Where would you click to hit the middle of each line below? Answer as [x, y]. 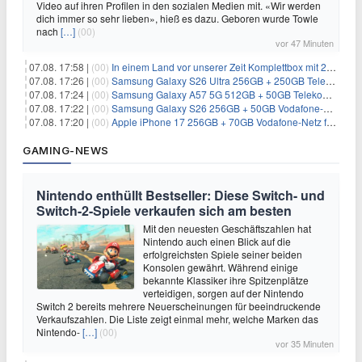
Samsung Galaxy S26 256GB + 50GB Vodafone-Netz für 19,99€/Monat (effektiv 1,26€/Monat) [217, 107]
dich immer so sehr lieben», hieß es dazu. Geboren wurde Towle [177, 18]
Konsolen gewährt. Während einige [221, 267]
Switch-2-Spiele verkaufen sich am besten [164, 210]
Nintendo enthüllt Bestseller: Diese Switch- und [181, 195]
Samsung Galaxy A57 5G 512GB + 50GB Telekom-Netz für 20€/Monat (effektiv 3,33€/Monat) [217, 94]
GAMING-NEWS [66, 150]
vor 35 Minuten [305, 343]
